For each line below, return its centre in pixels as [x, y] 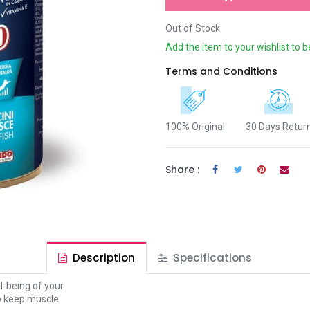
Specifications [211, 258]
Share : [182, 169]
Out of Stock [193, 28]
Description [102, 258]
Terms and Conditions [221, 71]
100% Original [195, 127]
